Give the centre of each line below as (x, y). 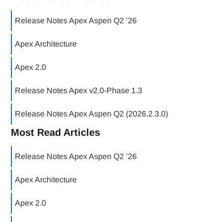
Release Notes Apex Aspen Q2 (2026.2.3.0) (92, 114)
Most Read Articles (56, 132)
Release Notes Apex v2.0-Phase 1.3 (79, 90)
